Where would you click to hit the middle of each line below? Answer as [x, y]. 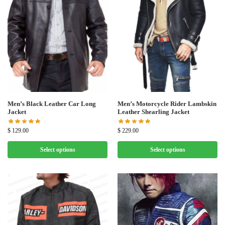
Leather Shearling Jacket [153, 111]
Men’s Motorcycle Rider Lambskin [167, 103]
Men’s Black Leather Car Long [52, 103]
